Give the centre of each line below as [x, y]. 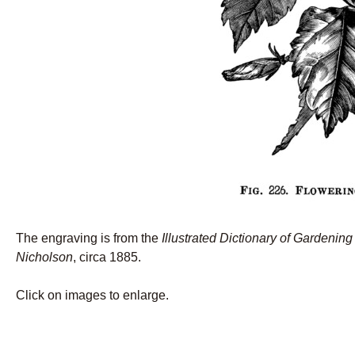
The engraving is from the [89, 238]
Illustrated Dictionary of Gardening [257, 238]
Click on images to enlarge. [92, 295]
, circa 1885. [107, 257]
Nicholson [44, 257]
